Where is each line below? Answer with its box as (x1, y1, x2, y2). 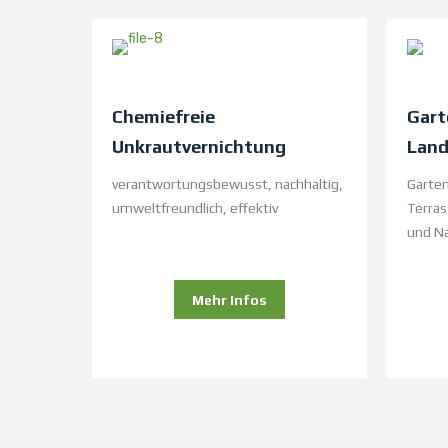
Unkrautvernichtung (112, 136, 286, 158)
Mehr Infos (192, 292, 267, 309)
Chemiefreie (112, 106, 215, 128)
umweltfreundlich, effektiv (112, 200, 278, 217)
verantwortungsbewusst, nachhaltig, (112, 176, 343, 193)
